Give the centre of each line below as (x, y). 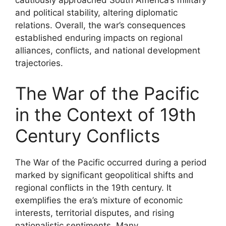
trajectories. (39, 63)
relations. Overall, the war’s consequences (100, 25)
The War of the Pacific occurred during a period (111, 162)
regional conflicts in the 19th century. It (93, 187)
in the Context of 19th (106, 114)
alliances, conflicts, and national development (108, 50)
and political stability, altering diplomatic (96, 13)
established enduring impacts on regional (99, 38)
